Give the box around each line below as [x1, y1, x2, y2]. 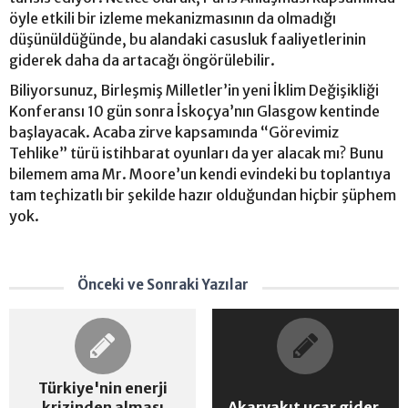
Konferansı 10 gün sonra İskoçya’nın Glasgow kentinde [9, 102, 380, 120]
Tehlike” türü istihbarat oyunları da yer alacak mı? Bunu [9, 144, 383, 162]
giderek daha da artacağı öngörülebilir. [9, 51, 278, 69]
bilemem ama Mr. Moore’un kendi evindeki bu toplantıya [9, 165, 391, 183]
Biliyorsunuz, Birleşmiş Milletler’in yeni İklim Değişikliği [9, 81, 379, 99]
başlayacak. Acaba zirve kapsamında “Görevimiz [9, 123, 339, 141]
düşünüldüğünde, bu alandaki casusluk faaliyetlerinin [9, 30, 366, 48]
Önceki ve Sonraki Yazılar [77, 276, 249, 293]
